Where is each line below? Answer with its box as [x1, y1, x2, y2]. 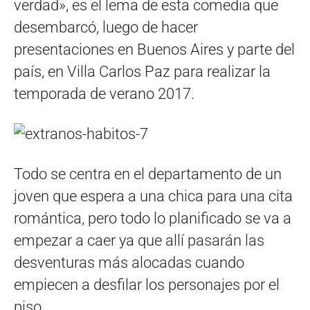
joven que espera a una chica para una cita [14, 188, 293, 205]
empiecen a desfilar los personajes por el [14, 276, 280, 293]
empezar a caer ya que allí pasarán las [14, 232, 264, 249]
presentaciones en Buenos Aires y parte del [14, 41, 295, 58]
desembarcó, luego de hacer [14, 19, 198, 36]
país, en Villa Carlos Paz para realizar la [14, 63, 271, 80]
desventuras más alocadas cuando [14, 254, 244, 271]
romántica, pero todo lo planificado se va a [14, 210, 291, 227]
